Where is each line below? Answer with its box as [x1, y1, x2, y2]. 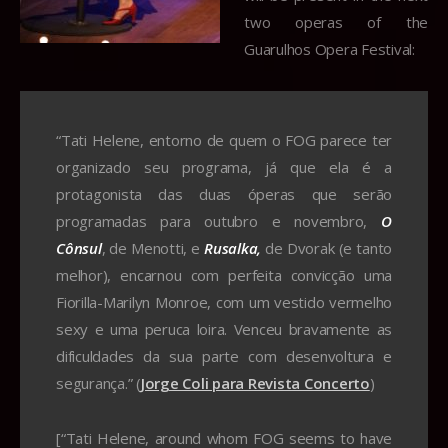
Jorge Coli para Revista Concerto [140, 372, 370, 393]
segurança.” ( [56, 372, 141, 393]
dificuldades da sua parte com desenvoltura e [56, 345, 392, 366]
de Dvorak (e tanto [265, 237, 392, 258]
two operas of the [244, 11, 428, 32]
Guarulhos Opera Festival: [244, 38, 415, 59]
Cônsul [56, 237, 102, 258]
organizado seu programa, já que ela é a [56, 156, 392, 177]
